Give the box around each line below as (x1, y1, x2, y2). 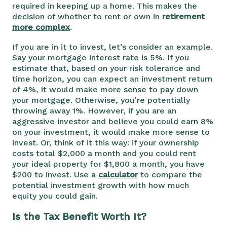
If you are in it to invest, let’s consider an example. (12, 42, 213, 52)
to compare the (138, 169, 202, 179)
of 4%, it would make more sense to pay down (12, 84, 198, 94)
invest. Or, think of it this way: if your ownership (12, 137, 199, 147)
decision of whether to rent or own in (12, 11, 162, 21)
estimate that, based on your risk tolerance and (12, 63, 200, 73)
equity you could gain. (12, 191, 98, 201)
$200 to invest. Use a (12, 169, 98, 179)
